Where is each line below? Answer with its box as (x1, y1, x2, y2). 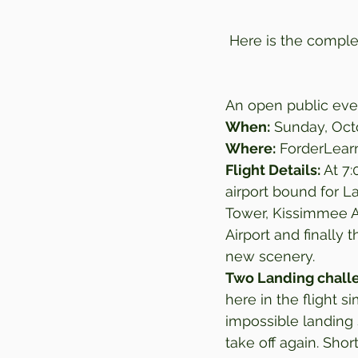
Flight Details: (225, 161, 324, 178)
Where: (225, 139, 276, 157)
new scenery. (225, 247, 323, 265)
